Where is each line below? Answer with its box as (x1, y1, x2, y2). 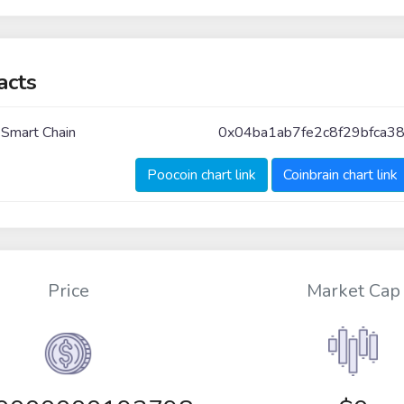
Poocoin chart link (146, 164, 256, 185)
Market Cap (306, 279, 400, 304)
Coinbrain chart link (282, 164, 398, 185)
